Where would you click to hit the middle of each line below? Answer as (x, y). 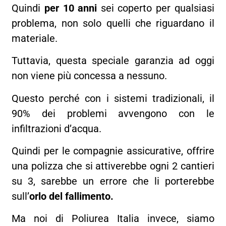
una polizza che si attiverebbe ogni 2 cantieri (113, 166)
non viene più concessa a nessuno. (90, 76)
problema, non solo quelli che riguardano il (113, 23)
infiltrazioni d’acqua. (58, 128)
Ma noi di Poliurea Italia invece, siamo (113, 219)
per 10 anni (73, 8)
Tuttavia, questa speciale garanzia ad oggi (113, 61)
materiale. (35, 38)
